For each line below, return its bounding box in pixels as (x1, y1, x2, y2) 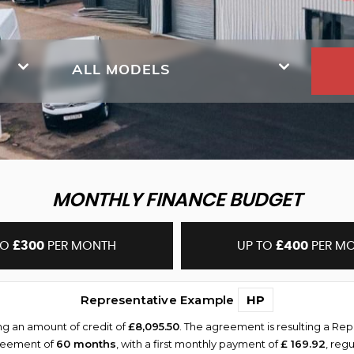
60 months (56, 337, 116, 350)
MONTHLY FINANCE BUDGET (52, 191, 302, 210)
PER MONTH (44, 239, 117, 252)
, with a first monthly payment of (116, 337, 281, 350)
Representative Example (80, 292, 238, 307)
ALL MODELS (72, 59, 171, 78)
